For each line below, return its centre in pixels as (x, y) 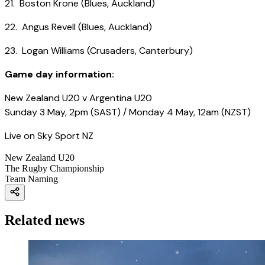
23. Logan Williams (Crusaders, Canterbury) (99, 51)
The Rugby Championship (54, 169)
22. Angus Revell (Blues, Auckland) (78, 27)
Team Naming (31, 179)
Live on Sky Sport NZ (49, 136)
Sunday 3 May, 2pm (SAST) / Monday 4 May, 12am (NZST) (128, 112)
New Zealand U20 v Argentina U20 (78, 98)
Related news (45, 220)
